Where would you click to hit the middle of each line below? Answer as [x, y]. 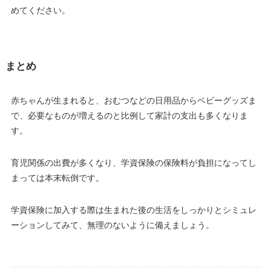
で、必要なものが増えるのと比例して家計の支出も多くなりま [129, 116]
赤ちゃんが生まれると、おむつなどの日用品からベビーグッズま [133, 101]
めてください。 [40, 11]
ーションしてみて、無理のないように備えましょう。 [113, 225]
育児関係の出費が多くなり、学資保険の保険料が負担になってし [133, 163]
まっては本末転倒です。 [57, 178]
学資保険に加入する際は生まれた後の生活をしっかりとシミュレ [133, 210]
